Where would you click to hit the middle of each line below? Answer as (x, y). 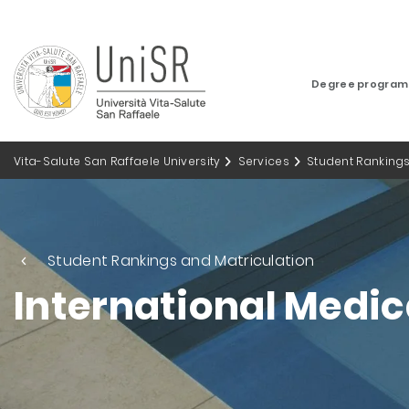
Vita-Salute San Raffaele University (117, 161)
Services (263, 161)
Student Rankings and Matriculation (181, 261)
